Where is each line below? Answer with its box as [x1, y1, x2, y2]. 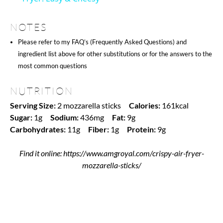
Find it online [19, 148, 60, 158]
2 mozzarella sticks [57, 100, 121, 110]
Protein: [127, 124, 156, 134]
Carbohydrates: [10, 124, 66, 134]
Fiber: [88, 124, 109, 134]
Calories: [129, 100, 160, 110]
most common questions [18, 61, 87, 70]
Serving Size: [10, 100, 56, 110]
